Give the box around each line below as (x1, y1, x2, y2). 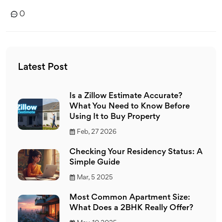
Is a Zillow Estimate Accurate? (69, 92, 182, 100)
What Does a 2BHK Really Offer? (69, 204, 193, 212)
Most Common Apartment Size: (69, 194, 190, 202)
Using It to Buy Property (69, 113, 160, 121)
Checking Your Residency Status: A (69, 148, 203, 156)
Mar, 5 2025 (77, 174, 113, 181)
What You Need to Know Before (69, 103, 190, 111)
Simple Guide (69, 159, 120, 166)
